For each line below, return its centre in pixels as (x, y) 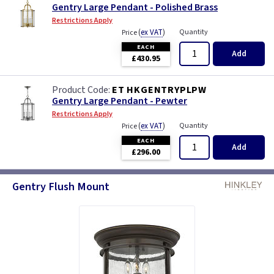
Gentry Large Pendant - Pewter (120, 101)
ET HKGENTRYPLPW (159, 90)
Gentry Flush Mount (61, 187)
